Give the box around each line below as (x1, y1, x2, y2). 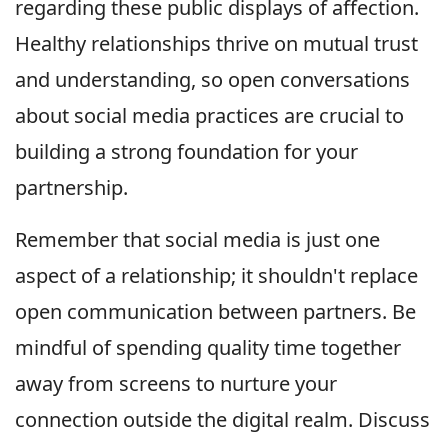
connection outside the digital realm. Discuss (15, 406, 430, 434)
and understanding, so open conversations (15, 66, 410, 94)
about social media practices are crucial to (15, 102, 404, 130)
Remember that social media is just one (15, 226, 380, 254)
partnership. (15, 174, 128, 202)
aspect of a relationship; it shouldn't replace (15, 262, 418, 290)
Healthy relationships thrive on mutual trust (15, 30, 418, 58)
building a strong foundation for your (15, 138, 358, 166)
